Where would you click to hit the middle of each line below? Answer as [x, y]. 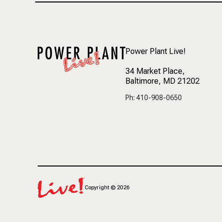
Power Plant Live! [156, 51]
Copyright [97, 187]
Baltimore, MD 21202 [163, 81]
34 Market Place [154, 71]
